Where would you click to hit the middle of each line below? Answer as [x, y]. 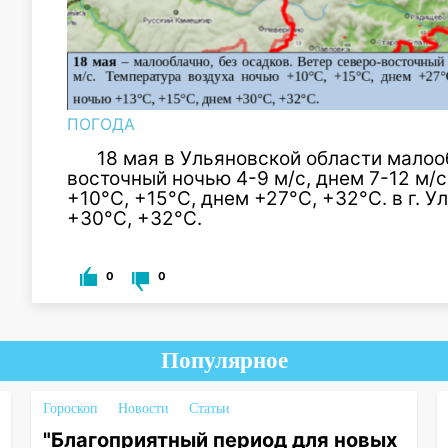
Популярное [224, 361]
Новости [143, 409]
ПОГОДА [101, 124]
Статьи [209, 409]
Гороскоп [70, 409]
